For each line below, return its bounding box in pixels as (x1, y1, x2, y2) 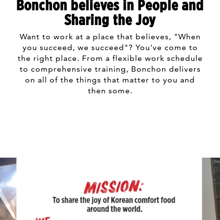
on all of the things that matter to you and (25, 75, 195, 84)
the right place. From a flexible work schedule (17, 54, 203, 63)
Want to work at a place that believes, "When (19, 32, 201, 41)
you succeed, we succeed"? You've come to (22, 43, 198, 52)
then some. (87, 86, 133, 95)
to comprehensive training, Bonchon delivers (19, 64, 201, 74)
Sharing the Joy (64, 11, 156, 29)
